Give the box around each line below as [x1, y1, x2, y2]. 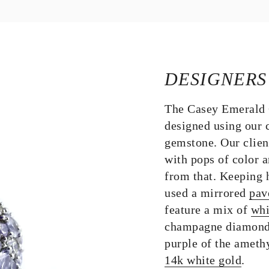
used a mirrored [165, 186, 249, 199]
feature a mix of [165, 203, 251, 216]
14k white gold [165, 253, 241, 267]
